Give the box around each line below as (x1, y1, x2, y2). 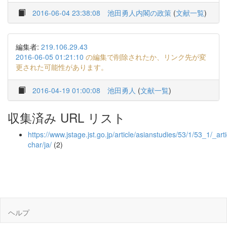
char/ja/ (28, 139, 52, 149)
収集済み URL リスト (8, 108, 126, 126)
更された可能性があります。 (16, 62, 108, 72)
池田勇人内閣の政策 (107, 8, 171, 18)
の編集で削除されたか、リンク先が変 (84, 52, 206, 62)
